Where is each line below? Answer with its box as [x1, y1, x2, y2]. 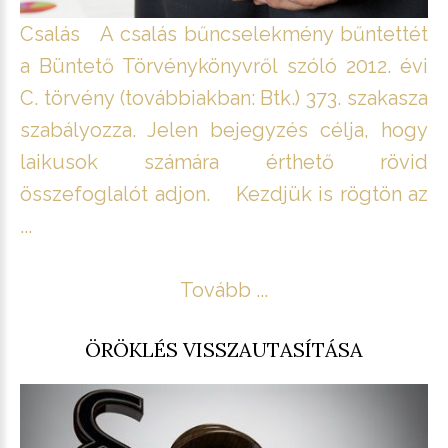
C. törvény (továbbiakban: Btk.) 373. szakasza [20, 85, 428, 110]
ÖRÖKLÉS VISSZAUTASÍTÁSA [85, 336, 363, 362]
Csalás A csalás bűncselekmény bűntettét [20, 21, 428, 46]
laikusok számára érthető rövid [20, 149, 428, 174]
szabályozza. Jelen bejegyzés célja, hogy [20, 117, 428, 142]
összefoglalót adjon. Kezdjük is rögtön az [20, 181, 428, 206]
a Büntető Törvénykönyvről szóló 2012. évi [20, 53, 428, 78]
